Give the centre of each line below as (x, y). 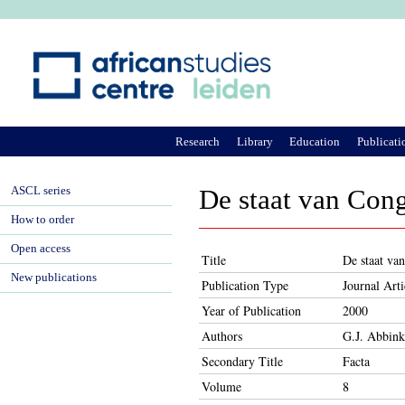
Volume (221, 386)
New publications (54, 278)
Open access (41, 249)
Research (198, 141)
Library (254, 141)
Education (315, 141)
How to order (42, 220)
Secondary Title (242, 361)
